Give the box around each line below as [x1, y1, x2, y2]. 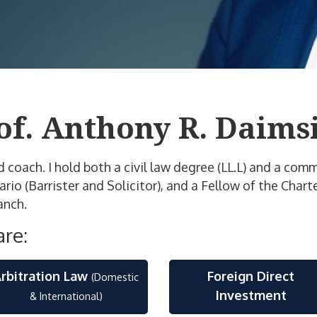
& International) [29, 289, 103, 302]
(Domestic [91, 270, 139, 283]
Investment [215, 287, 287, 303]
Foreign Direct [207, 268, 295, 284]
